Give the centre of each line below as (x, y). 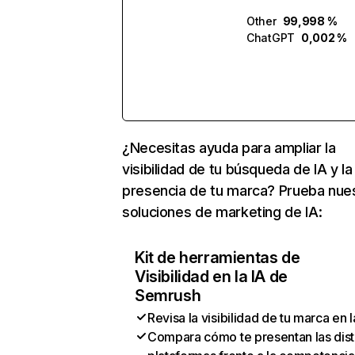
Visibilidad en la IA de (211, 277)
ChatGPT (271, 38)
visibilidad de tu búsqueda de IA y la (237, 169)
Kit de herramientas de (218, 258)
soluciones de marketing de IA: (222, 212)
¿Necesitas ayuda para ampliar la (229, 148)
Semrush (168, 296)
